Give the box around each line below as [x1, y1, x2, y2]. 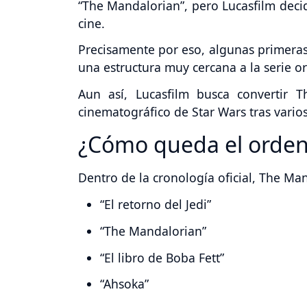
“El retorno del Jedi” [100, 196, 211, 213]
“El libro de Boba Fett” [100, 249, 224, 266]
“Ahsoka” [100, 275, 149, 293]
